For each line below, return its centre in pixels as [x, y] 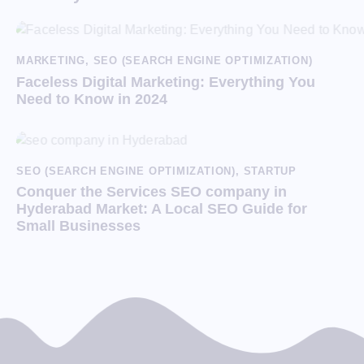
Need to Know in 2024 [92, 99]
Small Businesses [78, 226]
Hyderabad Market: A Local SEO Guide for [162, 209]
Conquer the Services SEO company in [152, 192]
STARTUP [270, 171]
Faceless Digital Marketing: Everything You [166, 82]
